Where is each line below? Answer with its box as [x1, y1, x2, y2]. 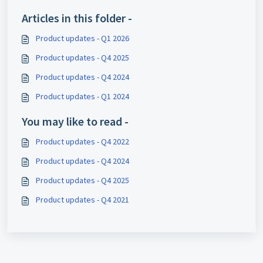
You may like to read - [22, 114, 129, 129]
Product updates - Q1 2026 [36, 33, 129, 43]
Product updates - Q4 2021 [97, 194, 129, 205]
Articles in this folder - [22, 11, 132, 25]
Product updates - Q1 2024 [36, 91, 129, 102]
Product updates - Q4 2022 [36, 136, 129, 147]
